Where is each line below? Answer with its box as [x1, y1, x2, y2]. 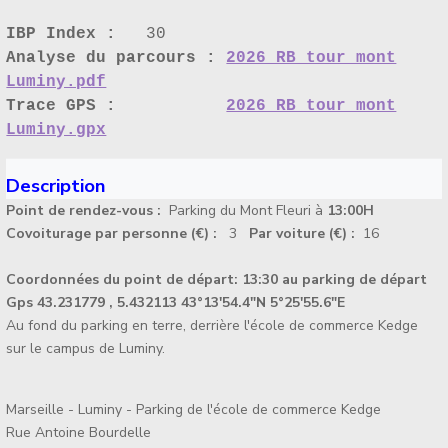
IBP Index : [6, 25, 147, 44]
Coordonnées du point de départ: [6, 270, 239, 290]
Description [6, 173, 107, 200]
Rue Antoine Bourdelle [6, 423, 152, 443]
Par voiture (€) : [249, 224, 364, 244]
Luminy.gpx [6, 121, 107, 140]
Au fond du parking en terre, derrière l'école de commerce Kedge [6, 316, 419, 336]
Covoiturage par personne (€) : [6, 224, 230, 244]
